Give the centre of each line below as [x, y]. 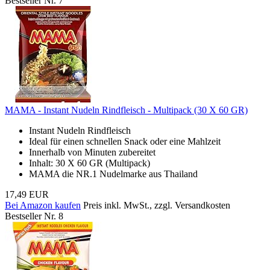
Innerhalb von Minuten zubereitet [92, 152]
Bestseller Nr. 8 [34, 216]
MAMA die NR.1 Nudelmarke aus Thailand [113, 174]
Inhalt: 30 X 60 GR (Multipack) [89, 163]
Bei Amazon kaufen [43, 205]
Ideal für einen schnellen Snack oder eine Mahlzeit [125, 141]
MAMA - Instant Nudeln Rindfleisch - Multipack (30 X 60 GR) [126, 110]
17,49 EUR [27, 194]
